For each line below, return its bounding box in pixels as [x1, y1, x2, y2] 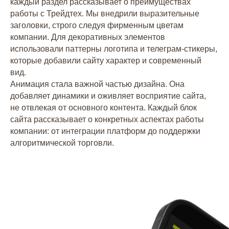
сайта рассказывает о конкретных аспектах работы [10, 115, 204, 124]
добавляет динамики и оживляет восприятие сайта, [10, 91, 206, 100]
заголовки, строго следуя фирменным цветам [10, 21, 184, 30]
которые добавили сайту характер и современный [10, 56, 201, 65]
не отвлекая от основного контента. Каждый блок [10, 103, 197, 112]
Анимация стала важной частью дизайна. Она [10, 80, 185, 88]
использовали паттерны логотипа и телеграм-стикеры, [10, 44, 217, 53]
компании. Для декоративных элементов [10, 33, 165, 41]
